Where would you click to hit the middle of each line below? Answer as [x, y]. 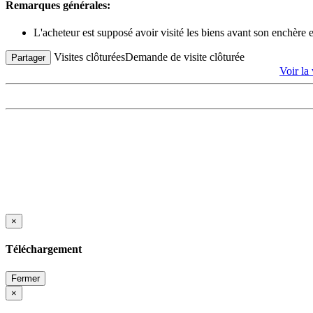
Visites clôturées [89, 57]
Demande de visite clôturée [185, 57]
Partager [28, 57]
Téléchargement [44, 249]
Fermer [26, 278]
